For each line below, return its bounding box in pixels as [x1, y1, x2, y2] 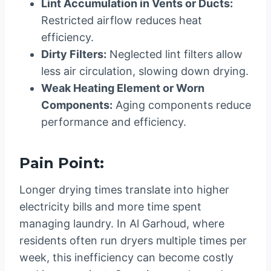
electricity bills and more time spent [19, 200, 201, 214]
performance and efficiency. [41, 116, 186, 129]
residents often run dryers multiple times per [19, 234, 247, 247]
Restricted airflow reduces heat [41, 14, 202, 27]
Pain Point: [19, 154, 104, 172]
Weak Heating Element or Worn [41, 82, 204, 95]
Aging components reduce [113, 99, 251, 112]
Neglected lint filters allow [106, 48, 243, 61]
